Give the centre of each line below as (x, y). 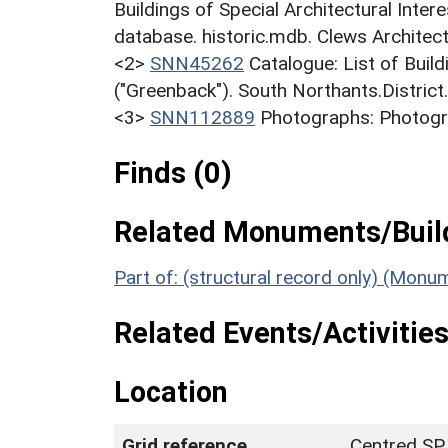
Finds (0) (173, 173)
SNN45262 (197, 64)
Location (171, 392)
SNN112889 (202, 118)
